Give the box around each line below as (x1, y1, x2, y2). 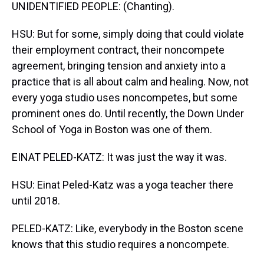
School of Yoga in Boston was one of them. (12, 123, 212, 136)
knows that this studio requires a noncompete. (12, 238, 229, 250)
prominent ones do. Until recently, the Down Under (12, 107, 244, 120)
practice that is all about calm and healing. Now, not (12, 75, 249, 88)
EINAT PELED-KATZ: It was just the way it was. (12, 151, 227, 163)
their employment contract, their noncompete (12, 44, 225, 56)
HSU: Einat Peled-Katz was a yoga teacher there (12, 179, 233, 191)
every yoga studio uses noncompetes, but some (12, 91, 237, 104)
